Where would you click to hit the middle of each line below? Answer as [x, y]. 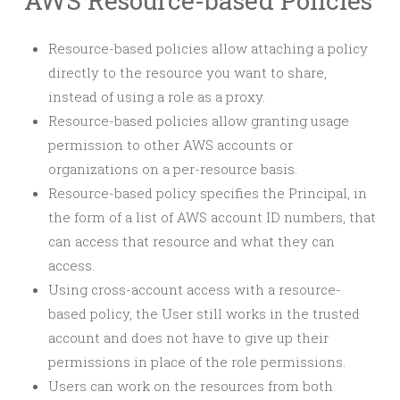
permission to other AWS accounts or [171, 145]
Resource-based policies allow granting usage [199, 121]
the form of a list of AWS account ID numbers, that [212, 217]
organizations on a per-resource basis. [173, 169]
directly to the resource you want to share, [187, 72]
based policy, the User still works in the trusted [204, 313]
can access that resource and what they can [192, 241]
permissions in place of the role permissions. [197, 362]
